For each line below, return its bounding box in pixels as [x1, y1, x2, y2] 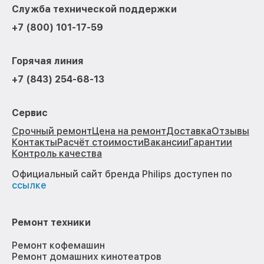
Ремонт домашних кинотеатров [12, 251, 161, 263]
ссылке [12, 180, 47, 192]
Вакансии [144, 137, 189, 148]
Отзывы [212, 126, 249, 137]
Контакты [12, 137, 57, 148]
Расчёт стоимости [57, 137, 144, 148]
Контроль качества [12, 148, 102, 160]
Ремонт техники [12, 217, 91, 229]
